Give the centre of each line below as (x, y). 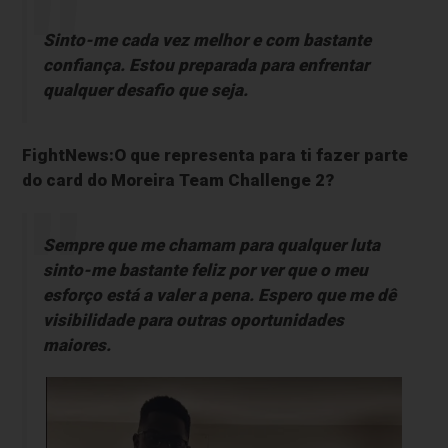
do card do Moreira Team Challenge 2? (178, 180)
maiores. (76, 345)
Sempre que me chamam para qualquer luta (211, 245)
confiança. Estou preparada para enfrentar (205, 65)
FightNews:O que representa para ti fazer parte (215, 155)
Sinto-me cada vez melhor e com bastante (206, 40)
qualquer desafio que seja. (145, 90)
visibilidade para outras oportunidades (193, 320)
